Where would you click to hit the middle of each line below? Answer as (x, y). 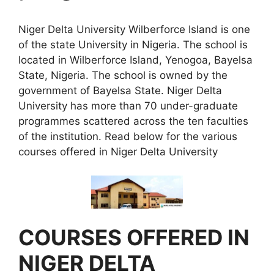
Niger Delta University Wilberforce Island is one (134, 29)
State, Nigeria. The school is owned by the (123, 75)
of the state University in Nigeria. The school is (133, 45)
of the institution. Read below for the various (128, 136)
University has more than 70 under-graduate (128, 106)
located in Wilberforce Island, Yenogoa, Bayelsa (135, 60)
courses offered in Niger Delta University (118, 152)
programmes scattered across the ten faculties (133, 121)
